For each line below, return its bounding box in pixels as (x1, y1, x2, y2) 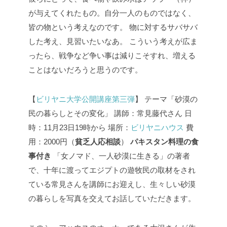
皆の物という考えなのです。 (28, 23, 127, 31)
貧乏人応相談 (75, 137, 121, 146)
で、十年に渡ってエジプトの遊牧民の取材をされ (28, 166, 196, 174)
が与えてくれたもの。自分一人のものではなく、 (28, 9, 196, 17)
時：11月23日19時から (28, 123, 106, 132)
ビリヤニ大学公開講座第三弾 (36, 95, 135, 103)
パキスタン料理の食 (130, 137, 199, 146)
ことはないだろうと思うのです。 (28, 65, 142, 74)
